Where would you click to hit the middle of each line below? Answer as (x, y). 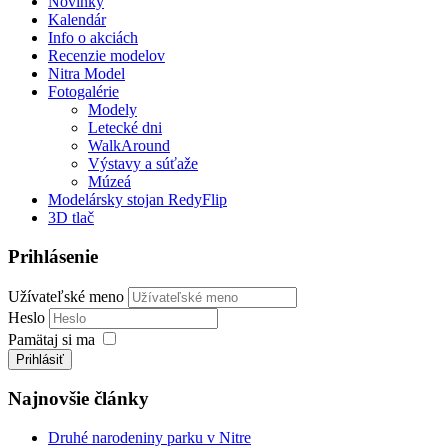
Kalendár (77, 20)
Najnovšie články (78, 399)
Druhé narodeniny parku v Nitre (149, 437)
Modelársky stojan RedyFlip (137, 200)
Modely (112, 110)
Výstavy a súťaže (143, 164)
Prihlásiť (40, 359)
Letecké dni (125, 128)
